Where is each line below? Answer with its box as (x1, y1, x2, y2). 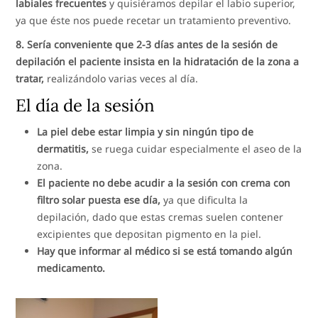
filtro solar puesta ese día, (37, 192, 161, 207)
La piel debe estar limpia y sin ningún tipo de (37, 124, 254, 138)
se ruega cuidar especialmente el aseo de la (89, 141, 302, 155)
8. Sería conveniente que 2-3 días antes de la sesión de (16, 37, 278, 51)
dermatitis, (37, 141, 89, 155)
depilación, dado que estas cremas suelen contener (37, 209, 284, 224)
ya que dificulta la (160, 192, 248, 207)
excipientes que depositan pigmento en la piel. (37, 226, 262, 241)
